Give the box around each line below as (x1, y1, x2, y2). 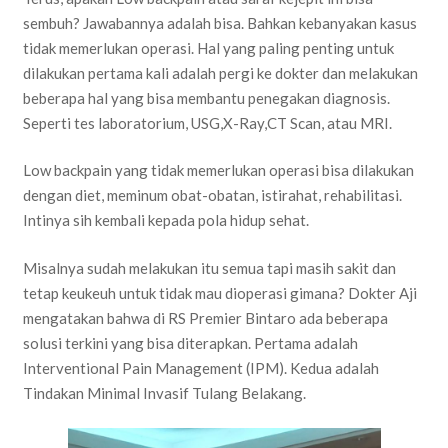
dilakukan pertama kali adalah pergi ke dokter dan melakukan (22, 63, 418, 82)
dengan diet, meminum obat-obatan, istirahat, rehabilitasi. (22, 186, 402, 205)
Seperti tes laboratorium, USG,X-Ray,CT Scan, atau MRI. (22, 113, 392, 132)
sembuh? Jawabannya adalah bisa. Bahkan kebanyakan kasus (22, 13, 417, 32)
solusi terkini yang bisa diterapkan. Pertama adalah (22, 333, 358, 352)
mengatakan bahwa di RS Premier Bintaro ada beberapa (22, 308, 388, 327)
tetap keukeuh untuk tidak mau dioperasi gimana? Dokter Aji (22, 283, 417, 302)
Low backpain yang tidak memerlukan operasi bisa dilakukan (22, 161, 414, 180)
